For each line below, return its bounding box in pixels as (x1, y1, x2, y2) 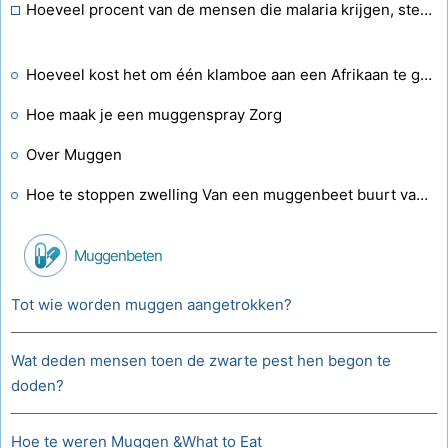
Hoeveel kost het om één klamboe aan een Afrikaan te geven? (420, 65, 432, 84)
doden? (11, 376, 64, 395)
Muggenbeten (74, 246, 162, 265)
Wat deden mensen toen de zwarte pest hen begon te (11, 351, 391, 370)
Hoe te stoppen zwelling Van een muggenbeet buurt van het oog (416, 185, 428, 204)
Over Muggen (26, 145, 122, 164)
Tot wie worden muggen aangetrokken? (11, 295, 292, 314)
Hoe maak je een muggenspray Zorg (26, 105, 282, 124)
